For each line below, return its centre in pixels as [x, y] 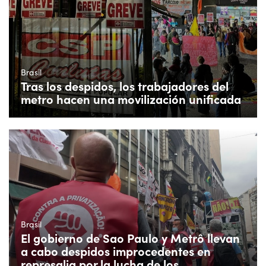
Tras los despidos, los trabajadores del [125, 86]
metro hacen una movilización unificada [131, 99]
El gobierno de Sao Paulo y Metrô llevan [130, 237]
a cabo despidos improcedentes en [116, 251]
